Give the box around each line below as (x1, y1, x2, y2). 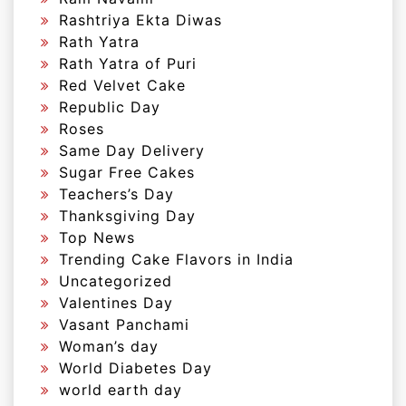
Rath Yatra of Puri (59, 53, 197, 72)
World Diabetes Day (59, 358, 212, 377)
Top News (59, 227, 135, 246)
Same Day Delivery (59, 140, 205, 159)
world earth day (59, 380, 182, 399)
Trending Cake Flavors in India (59, 249, 294, 268)
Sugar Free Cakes (59, 162, 195, 181)
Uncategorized (59, 271, 172, 290)
